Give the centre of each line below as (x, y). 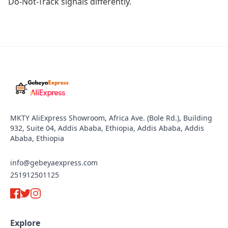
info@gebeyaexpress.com (54, 163)
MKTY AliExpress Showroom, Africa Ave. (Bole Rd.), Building (111, 118)
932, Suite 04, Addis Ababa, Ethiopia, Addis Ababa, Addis (107, 128)
